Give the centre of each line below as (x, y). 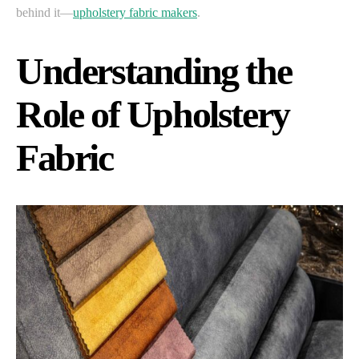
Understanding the (154, 71)
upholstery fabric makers (135, 12)
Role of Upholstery (153, 114)
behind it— (44, 12)
